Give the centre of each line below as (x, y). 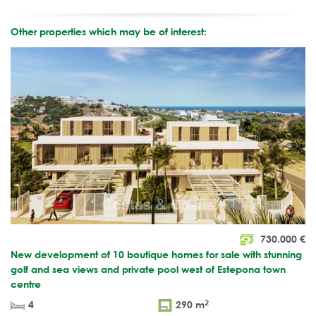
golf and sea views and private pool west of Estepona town (148, 269)
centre (26, 284)
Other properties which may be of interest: (109, 32)
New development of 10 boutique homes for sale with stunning (156, 255)
